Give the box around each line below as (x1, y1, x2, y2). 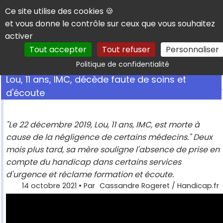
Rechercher (151, 52, 206, 66)
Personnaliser (166, 44, 219, 55)
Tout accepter (29, 44, 87, 55)
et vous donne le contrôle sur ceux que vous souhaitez (5, 18, 215, 29)
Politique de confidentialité (76, 59, 169, 69)
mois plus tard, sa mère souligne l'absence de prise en (6, 144, 220, 156)
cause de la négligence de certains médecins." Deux (6, 131, 213, 143)
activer (5, 30, 33, 42)
